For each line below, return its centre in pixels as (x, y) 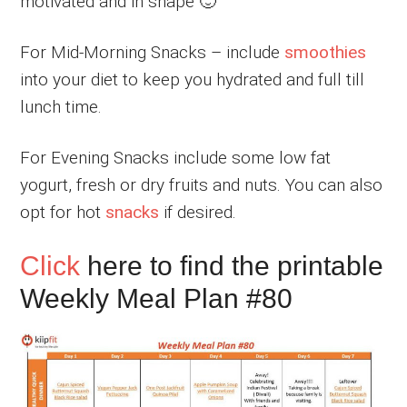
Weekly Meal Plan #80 (157, 298)
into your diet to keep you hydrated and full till (193, 79)
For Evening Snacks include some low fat (176, 157)
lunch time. (61, 106)
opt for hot (63, 212)
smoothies (326, 52)
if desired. (198, 212)
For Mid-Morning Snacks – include (153, 52)
